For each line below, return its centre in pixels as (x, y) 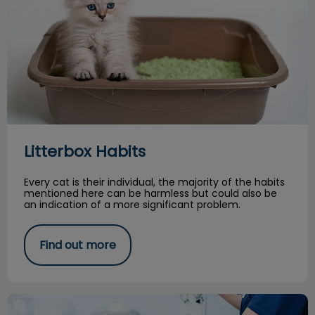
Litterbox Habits (85, 151)
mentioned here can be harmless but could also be (150, 193)
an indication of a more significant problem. (132, 204)
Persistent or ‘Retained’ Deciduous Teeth (119, 300)
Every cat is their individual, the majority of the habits (154, 182)
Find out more (78, 245)
